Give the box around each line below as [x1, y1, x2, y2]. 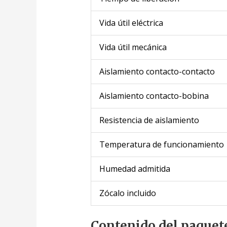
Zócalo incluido [99, 187, 156, 199]
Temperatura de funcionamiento [99, 138, 224, 150]
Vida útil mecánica [99, 41, 167, 53]
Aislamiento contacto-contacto [99, 65, 215, 77]
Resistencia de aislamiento [99, 114, 199, 126]
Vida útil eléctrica [99, 17, 163, 28]
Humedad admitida [99, 163, 170, 174]
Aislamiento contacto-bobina [99, 90, 209, 101]
